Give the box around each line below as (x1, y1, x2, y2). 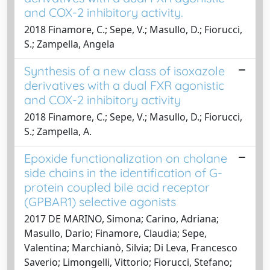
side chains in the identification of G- (24, 165, 222, 180)
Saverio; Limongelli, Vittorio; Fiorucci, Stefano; (24, 255, 232, 269)
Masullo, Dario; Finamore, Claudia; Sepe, (24, 226, 207, 240)
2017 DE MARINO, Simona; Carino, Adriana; (24, 212, 219, 225)
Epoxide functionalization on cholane (24, 150, 227, 166)
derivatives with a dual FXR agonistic (24, 77, 224, 93)
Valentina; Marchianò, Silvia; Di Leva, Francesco (24, 240, 237, 254)
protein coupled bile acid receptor (24, 179, 210, 195)
